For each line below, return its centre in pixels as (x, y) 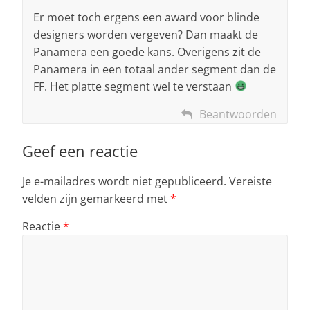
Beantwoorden (238, 114)
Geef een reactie (80, 151)
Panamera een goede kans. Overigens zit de (147, 52)
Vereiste (250, 181)
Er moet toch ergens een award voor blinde (146, 17)
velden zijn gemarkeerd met (96, 198)
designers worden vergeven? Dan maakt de (146, 34)
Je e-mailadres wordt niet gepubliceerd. (124, 181)
